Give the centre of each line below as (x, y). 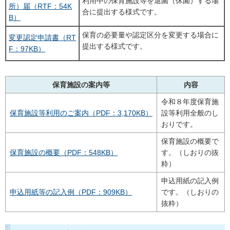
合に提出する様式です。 (122, 12)
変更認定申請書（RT (42, 37)
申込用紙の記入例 (190, 180)
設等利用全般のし (190, 113)
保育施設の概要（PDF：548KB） (64, 152)
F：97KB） (27, 49)
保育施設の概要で (190, 141)
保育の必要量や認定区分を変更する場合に (150, 35)
